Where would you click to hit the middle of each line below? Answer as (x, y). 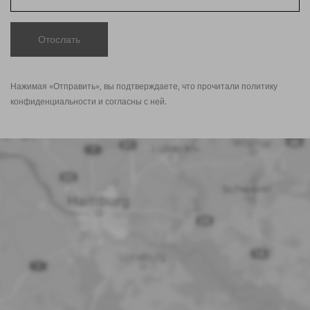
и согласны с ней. (131, 102)
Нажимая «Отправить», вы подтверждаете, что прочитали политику (144, 86)
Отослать (59, 39)
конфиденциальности (53, 102)
